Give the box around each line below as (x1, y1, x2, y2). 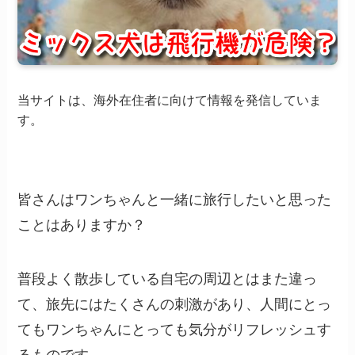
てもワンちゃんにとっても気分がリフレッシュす (17, 321, 332, 338)
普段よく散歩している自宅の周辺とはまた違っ (17, 270, 318, 287)
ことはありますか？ (17, 217, 147, 234)
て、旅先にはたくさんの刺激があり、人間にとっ (17, 296, 332, 312)
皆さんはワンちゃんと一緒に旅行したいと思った (17, 192, 332, 208)
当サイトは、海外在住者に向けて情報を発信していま (17, 93, 323, 108)
